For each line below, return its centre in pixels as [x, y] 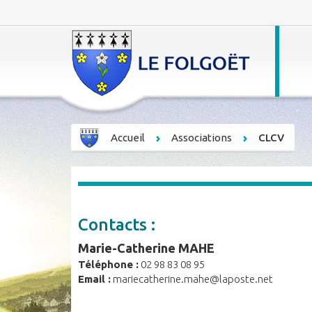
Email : [94, 279]
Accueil [128, 138]
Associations [202, 138]
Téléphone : [108, 264]
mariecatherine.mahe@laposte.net [192, 279]
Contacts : [117, 225]
